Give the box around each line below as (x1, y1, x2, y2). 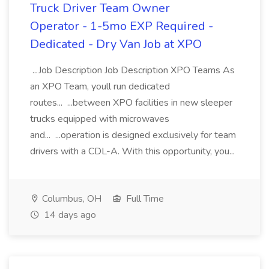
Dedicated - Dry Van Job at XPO (30, 36, 202, 52)
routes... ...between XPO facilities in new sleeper (30, 96, 232, 109)
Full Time (124, 192, 164, 205)
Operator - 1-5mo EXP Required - (30, 18, 213, 34)
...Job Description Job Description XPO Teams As (30, 64, 235, 77)
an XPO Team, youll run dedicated (30, 80, 170, 93)
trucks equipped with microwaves (30, 112, 169, 125)
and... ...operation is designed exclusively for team (30, 128, 236, 142)
